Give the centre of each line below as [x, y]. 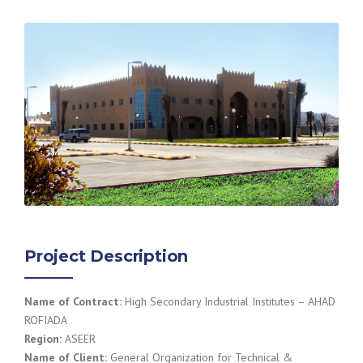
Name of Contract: [73, 301]
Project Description [107, 256]
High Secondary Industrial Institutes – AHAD [228, 301]
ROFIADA [46, 320]
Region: [43, 338]
